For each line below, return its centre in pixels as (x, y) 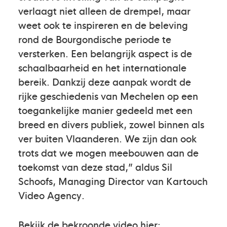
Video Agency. (51, 195)
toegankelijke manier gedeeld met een (105, 110)
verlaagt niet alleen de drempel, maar (104, 10)
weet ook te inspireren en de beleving (103, 25)
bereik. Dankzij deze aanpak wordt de (105, 81)
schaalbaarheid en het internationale (102, 67)
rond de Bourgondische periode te (95, 39)
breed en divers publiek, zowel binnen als (111, 124)
